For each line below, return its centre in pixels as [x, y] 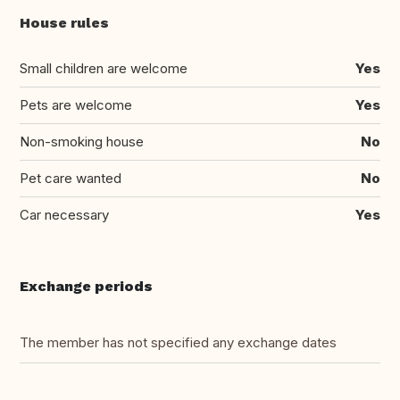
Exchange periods [86, 287]
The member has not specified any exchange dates [178, 343]
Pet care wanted [71, 179]
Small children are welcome [104, 69]
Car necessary [64, 215]
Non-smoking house [82, 142]
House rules [64, 23]
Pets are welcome [76, 105]
